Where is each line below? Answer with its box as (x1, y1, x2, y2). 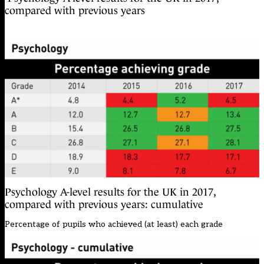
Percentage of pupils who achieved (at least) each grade (5, 219, 223, 229)
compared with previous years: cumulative (5, 198, 203, 210)
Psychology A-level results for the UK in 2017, (5, 186, 216, 198)
